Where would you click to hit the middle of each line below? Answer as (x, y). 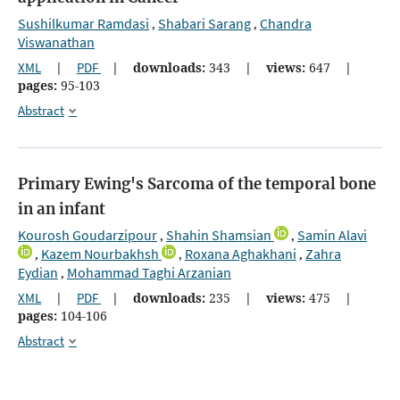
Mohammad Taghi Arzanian (149, 273)
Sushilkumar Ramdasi (83, 23)
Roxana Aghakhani (241, 254)
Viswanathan (56, 42)
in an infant (62, 209)
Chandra (286, 23)
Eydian (38, 273)
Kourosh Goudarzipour (87, 235)
